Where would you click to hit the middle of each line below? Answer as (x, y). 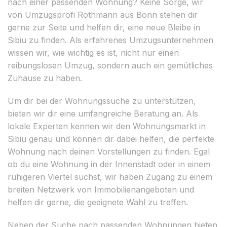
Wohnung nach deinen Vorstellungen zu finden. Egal (109, 151)
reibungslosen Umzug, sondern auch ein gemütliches (110, 65)
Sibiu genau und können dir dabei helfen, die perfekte (111, 139)
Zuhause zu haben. (45, 78)
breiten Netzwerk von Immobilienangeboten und (101, 189)
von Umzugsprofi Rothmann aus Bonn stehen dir (103, 14)
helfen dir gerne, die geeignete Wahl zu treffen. (98, 202)
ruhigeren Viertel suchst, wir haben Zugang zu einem (110, 177)
